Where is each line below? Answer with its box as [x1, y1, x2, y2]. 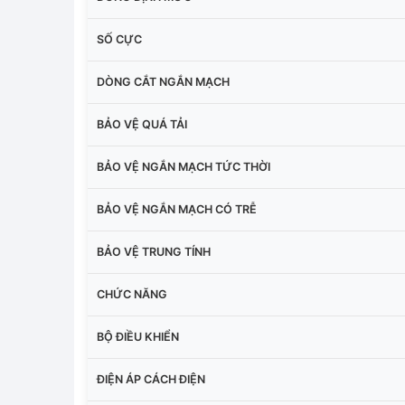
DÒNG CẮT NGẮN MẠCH [97, 74, 230, 89]
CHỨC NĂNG [97, 287, 167, 301]
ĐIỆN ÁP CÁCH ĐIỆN [97, 372, 205, 386]
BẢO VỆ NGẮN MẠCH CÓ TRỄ [97, 202, 257, 216]
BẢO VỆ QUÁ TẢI [97, 117, 187, 131]
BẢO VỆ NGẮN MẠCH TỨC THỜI [97, 159, 270, 174]
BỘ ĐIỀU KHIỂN [97, 329, 179, 344]
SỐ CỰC [97, 32, 142, 46]
